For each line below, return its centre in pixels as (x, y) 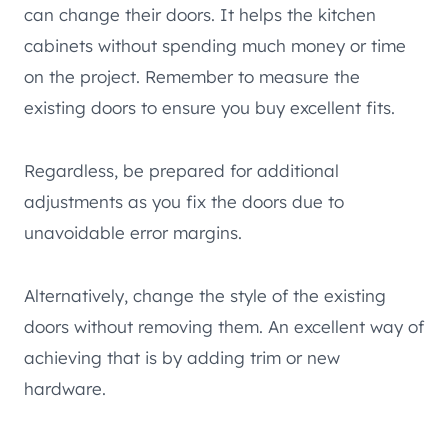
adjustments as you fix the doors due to (184, 201)
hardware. (65, 388)
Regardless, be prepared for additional (181, 170)
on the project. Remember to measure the (192, 76)
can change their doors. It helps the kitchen (200, 14)
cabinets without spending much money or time (215, 45)
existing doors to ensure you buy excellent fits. (209, 107)
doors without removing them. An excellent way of (224, 326)
